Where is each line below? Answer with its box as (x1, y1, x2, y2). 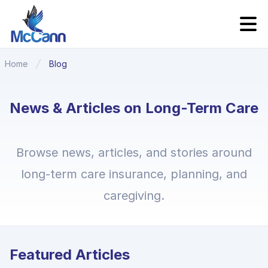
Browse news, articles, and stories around (16, 145, 252, 160)
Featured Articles (10, 246, 130, 263)
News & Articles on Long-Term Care (10, 99, 258, 117)
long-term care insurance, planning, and (21, 167, 247, 181)
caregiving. (103, 188, 165, 203)
